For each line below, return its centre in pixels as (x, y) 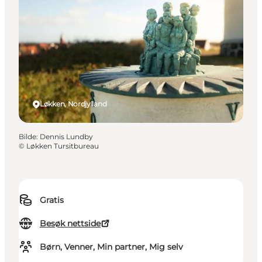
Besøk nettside (70, 224)
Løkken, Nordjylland (73, 104)
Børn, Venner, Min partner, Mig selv (111, 247)
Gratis (52, 200)
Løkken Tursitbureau (63, 146)
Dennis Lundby (66, 137)
